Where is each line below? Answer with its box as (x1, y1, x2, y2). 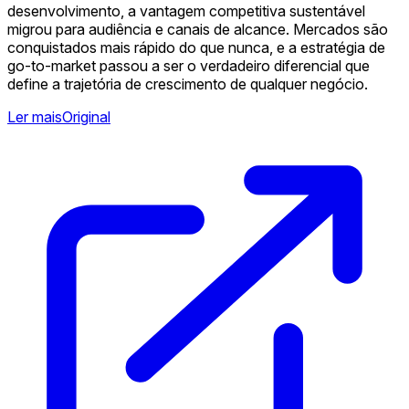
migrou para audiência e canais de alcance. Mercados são (7, 20, 388, 39)
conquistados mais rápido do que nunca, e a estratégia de (7, 38, 385, 58)
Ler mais (7, 108, 62, 127)
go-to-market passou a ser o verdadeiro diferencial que (7, 57, 370, 76)
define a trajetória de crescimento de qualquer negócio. (7, 75, 368, 94)
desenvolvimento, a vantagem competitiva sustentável (7, 2, 365, 21)
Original (62, 108, 110, 127)
